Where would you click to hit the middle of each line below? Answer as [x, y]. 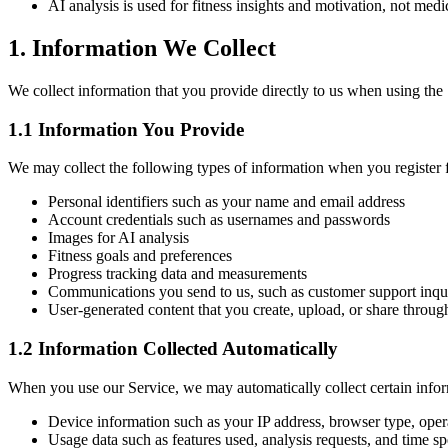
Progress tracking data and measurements [177, 274]
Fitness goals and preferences [140, 256]
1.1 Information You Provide [126, 129]
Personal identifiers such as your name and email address [226, 202]
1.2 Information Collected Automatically [173, 349]
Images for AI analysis [118, 238]
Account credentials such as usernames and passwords [219, 220]
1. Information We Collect [142, 48]
